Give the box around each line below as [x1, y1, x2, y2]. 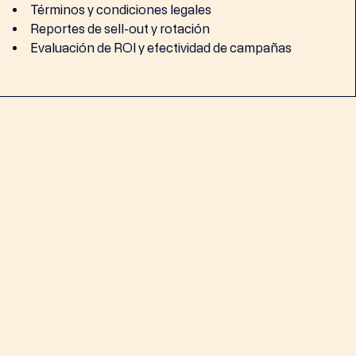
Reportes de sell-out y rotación [30, 21, 211, 37]
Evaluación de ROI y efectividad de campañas [30, 41, 292, 56]
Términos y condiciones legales [30, 2, 212, 17]
